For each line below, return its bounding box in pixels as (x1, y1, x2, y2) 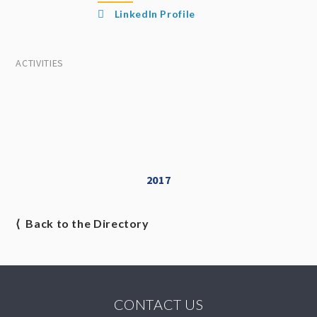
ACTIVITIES (16, 57, 64, 69)
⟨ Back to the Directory (16, 217, 149, 230)
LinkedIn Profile (112, 8, 195, 20)
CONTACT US (113, 296, 204, 313)
